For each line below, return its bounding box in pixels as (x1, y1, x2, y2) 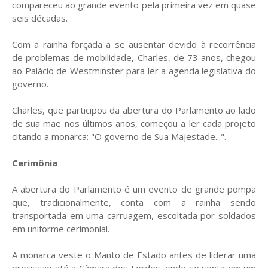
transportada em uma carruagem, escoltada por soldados (12, 209, 256, 222)
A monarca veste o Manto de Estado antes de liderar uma (12, 249, 256, 261)
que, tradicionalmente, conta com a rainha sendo (12, 196, 256, 209)
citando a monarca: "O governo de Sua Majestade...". (12, 130, 226, 143)
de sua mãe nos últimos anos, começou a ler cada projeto (12, 117, 256, 130)
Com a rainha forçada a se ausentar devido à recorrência (12, 38, 256, 51)
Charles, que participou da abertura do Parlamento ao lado (12, 104, 256, 117)
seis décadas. (12, 12, 68, 25)
